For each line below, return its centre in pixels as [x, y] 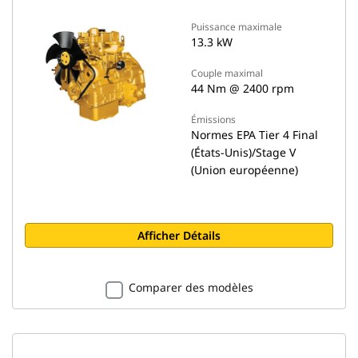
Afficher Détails [179, 235]
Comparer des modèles [191, 287]
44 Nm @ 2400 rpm [243, 88]
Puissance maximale [237, 27]
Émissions [213, 119]
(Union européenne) [245, 170]
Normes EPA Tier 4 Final [255, 135]
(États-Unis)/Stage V [243, 152]
